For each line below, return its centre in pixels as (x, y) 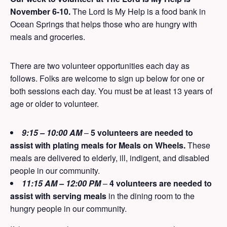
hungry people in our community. (68, 208)
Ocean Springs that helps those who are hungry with (104, 24)
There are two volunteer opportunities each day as (100, 65)
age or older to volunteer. (54, 103)
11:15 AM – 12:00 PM (62, 183)
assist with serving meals (58, 196)
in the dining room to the (150, 196)
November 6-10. (40, 11)
